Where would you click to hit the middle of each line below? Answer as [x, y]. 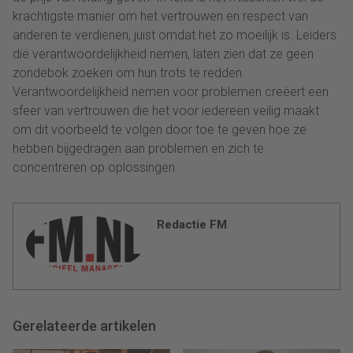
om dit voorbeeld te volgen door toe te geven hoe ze [160, 129]
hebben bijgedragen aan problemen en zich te [138, 148]
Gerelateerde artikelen [84, 325]
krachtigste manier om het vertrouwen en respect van [160, 16]
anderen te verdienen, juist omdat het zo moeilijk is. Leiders [175, 35]
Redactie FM [192, 224]
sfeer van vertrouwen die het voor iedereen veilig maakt [166, 110]
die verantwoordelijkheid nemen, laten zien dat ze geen [163, 54]
